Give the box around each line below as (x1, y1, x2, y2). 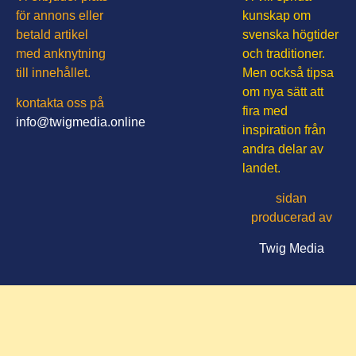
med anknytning (16, 46, 106, 60)
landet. (242, 161, 281, 175)
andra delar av (242, 141, 324, 156)
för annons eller (16, 8, 103, 22)
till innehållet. (16, 65, 91, 79)
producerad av (250, 211, 332, 225)
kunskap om (242, 8, 311, 22)
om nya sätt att (242, 84, 324, 99)
